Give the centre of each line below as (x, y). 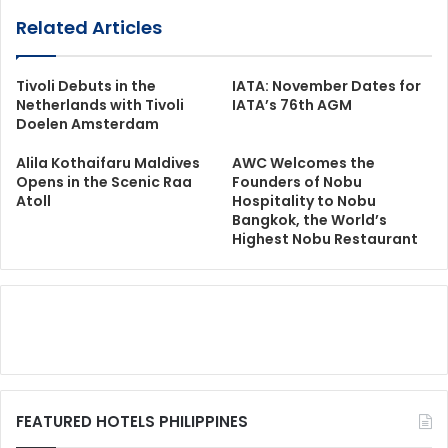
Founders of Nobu (297, 181)
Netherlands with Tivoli (100, 104)
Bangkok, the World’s (309, 219)
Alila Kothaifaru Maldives (108, 162)
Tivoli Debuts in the (86, 85)
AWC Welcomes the (303, 162)
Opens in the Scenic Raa (104, 181)
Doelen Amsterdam (87, 123)
